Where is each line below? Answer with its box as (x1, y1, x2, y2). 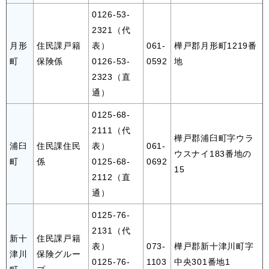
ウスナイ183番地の (174, 148, 252, 159)
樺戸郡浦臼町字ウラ (174, 133, 254, 143)
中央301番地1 (174, 256, 231, 267)
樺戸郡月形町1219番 (174, 40, 257, 50)
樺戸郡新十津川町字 (174, 241, 254, 251)
